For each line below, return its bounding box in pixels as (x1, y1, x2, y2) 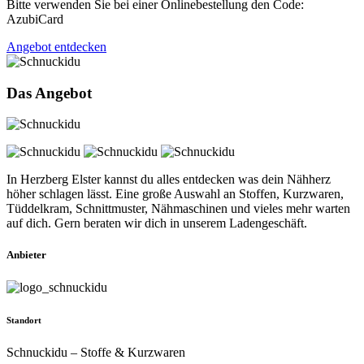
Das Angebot (6, 84, 92, 102)
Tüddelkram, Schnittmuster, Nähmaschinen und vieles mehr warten (6, 201, 350, 216)
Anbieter (6, 249, 46, 262)
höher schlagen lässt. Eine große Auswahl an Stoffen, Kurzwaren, (6, 187, 344, 201)
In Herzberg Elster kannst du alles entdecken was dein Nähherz (6, 172, 331, 187)
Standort (6, 314, 41, 325)
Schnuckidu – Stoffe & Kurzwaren (6, 344, 185, 359)
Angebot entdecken (6, 39, 106, 54)
